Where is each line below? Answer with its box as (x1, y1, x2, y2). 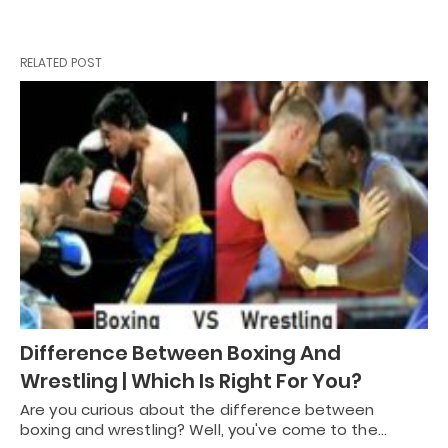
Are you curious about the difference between (20, 399, 375, 421)
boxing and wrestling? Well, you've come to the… (20, 419, 387, 441)
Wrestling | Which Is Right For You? (20, 367, 362, 396)
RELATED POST (20, 53, 102, 71)
